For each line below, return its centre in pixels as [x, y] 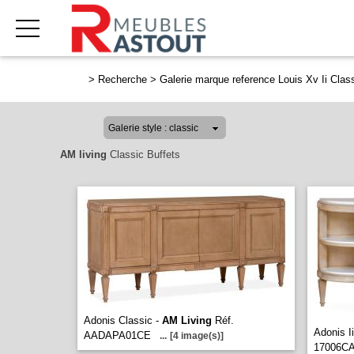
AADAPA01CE [117, 335]
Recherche [122, 79]
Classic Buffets [143, 154]
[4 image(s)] [197, 336]
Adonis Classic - [123, 320]
